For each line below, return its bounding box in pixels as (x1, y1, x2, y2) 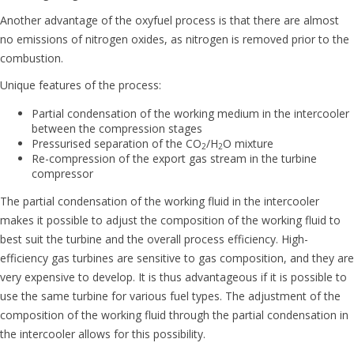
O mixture (223, 135, 273, 151)
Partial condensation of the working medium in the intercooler (32, 105, 349, 121)
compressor (32, 165, 93, 181)
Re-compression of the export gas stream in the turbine (32, 150, 317, 166)
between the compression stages (32, 120, 202, 136)
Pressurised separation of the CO (32, 135, 201, 151)
